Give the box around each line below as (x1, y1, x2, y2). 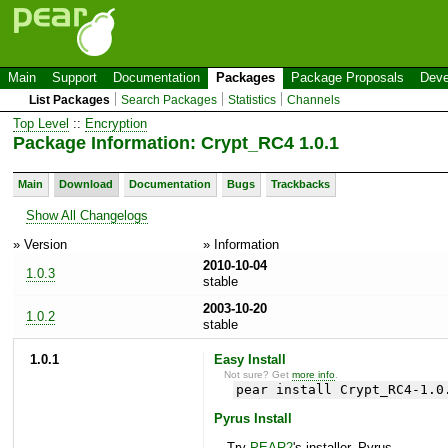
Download (59, 177, 113, 190)
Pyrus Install (213, 411, 292, 427)
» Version (13, 236, 67, 252)
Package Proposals (291, 70, 404, 85)
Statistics (228, 93, 277, 107)
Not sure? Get (224, 368, 293, 380)
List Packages (29, 93, 111, 107)
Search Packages (121, 93, 218, 107)
